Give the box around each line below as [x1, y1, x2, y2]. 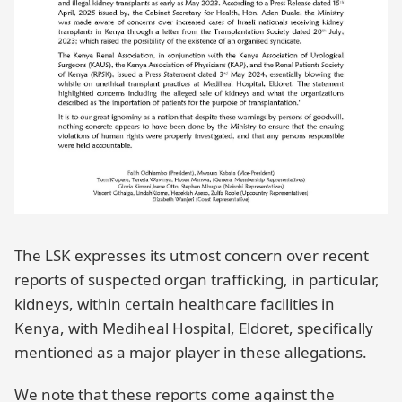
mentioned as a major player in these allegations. [14, 342, 367, 363]
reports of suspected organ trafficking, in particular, [14, 269, 380, 291]
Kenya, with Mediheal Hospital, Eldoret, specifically [14, 318, 373, 339]
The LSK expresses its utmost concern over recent [14, 245, 369, 267]
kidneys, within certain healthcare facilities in [14, 293, 335, 315]
